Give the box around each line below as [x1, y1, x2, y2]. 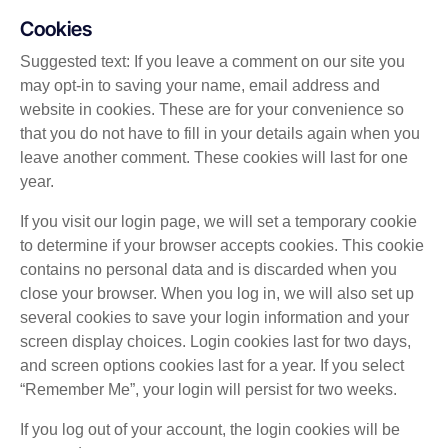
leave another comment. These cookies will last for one [20, 149, 408, 167]
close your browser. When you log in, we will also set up [20, 285, 414, 303]
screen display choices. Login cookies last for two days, [20, 333, 411, 351]
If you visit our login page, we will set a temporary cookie [20, 213, 417, 231]
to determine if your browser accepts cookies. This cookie [20, 237, 424, 255]
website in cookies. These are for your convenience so [20, 101, 404, 119]
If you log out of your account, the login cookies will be [20, 421, 400, 439]
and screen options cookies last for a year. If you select [20, 357, 404, 375]
